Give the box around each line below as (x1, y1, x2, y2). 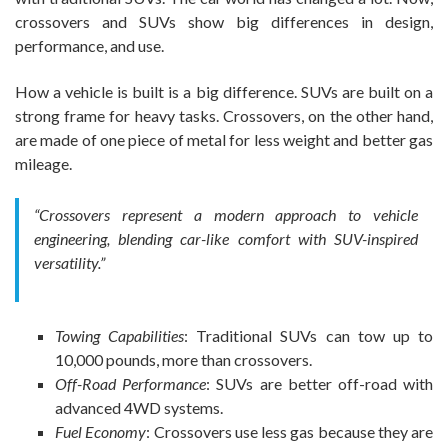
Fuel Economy (55, 422, 147, 442)
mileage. (15, 154, 72, 174)
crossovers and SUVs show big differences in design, (15, 12, 433, 32)
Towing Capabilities (55, 326, 185, 346)
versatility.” (34, 253, 105, 273)
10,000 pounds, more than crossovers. (55, 350, 312, 370)
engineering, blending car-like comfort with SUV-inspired (34, 229, 418, 249)
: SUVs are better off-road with (206, 374, 434, 394)
